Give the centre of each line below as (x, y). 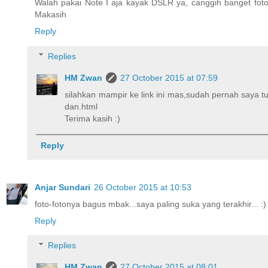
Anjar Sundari (63, 187)
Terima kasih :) (93, 118)
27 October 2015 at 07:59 (169, 77)
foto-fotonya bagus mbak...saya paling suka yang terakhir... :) (150, 204)
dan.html (81, 106)
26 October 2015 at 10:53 (143, 187)
